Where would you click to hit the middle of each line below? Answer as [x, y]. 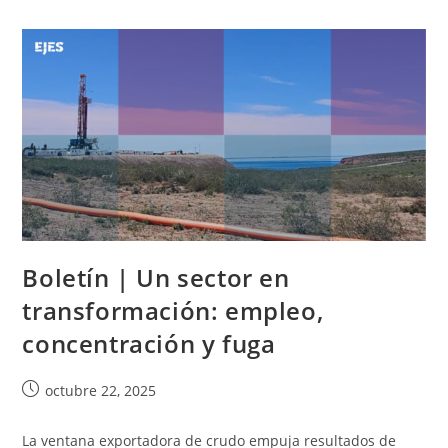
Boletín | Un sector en [156, 277]
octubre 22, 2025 [101, 390]
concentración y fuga [149, 343]
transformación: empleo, [173, 310]
